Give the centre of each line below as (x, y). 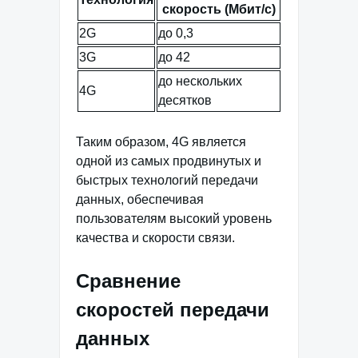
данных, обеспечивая (140, 199)
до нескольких (200, 81)
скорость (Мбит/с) (219, 9)
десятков (185, 100)
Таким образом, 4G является (161, 141)
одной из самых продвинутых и (169, 161)
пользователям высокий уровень (174, 218)
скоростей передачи (173, 309)
